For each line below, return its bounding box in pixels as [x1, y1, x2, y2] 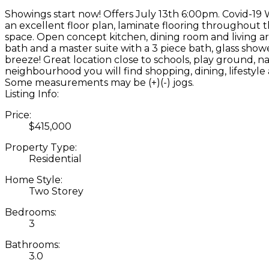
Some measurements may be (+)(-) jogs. [5, 76, 194, 88]
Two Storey [29, 185, 83, 197]
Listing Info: [5, 88, 59, 100]
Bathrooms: [5, 238, 60, 250]
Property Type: [5, 141, 77, 153]
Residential [29, 153, 82, 165]
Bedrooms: [5, 206, 56, 218]
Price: [5, 109, 31, 121]
